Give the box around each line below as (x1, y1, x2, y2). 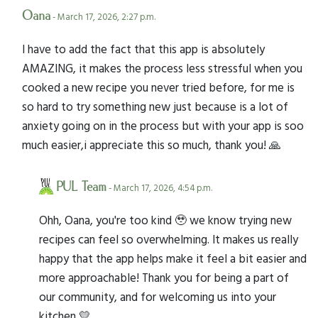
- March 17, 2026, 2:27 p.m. (50, 10, 155, 24)
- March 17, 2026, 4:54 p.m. (106, 181, 212, 195)
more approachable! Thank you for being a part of (39, 268, 289, 287)
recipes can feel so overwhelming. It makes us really (39, 230, 298, 248)
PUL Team (56, 179, 106, 197)
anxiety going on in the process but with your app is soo (22, 116, 304, 135)
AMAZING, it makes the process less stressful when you (22, 59, 302, 77)
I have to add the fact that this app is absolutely (22, 40, 265, 58)
